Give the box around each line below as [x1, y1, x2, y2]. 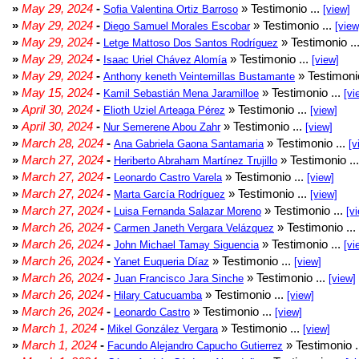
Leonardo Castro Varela [114, 171, 222, 184]
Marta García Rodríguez [114, 188, 225, 200]
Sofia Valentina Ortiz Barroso [103, 3, 238, 15]
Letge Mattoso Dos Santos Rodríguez [103, 37, 278, 49]
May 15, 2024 [22, 86, 93, 99]
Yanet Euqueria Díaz [114, 256, 209, 268]
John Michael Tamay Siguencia [114, 239, 259, 251]
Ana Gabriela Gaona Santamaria [114, 138, 264, 150]
